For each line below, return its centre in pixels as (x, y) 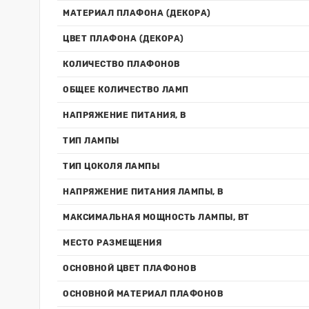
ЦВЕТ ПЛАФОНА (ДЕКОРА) (123, 39)
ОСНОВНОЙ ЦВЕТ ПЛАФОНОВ (129, 268)
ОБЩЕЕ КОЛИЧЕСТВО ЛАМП (126, 90)
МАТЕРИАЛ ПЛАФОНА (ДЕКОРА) (137, 13)
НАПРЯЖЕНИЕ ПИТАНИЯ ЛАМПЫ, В (143, 192)
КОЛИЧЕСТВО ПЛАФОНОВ (121, 64)
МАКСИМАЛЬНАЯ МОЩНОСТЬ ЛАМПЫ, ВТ (156, 217)
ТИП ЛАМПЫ (91, 141)
